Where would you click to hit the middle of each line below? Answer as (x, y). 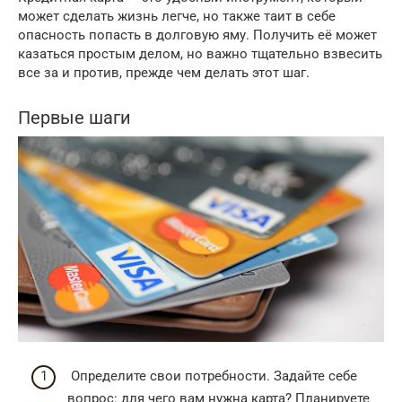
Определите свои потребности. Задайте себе (212, 376)
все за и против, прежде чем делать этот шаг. (164, 73)
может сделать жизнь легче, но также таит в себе (177, 16)
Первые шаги (74, 118)
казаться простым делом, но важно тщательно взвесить (200, 54)
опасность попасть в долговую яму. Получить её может (197, 35)
